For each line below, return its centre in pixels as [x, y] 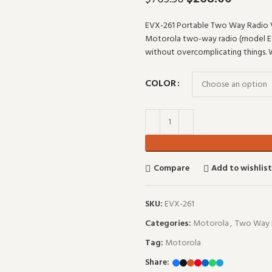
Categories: [168, 224]
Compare [171, 168]
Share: [157, 263]
